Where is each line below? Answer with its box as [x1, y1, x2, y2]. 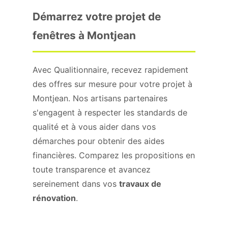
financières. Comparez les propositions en [33, 150, 195, 160]
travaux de [119, 179, 161, 189]
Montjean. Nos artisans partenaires [33, 93, 167, 103]
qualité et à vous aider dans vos [33, 122, 156, 132]
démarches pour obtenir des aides [33, 136, 164, 146]
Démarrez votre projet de [33, 10, 161, 23]
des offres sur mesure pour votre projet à [33, 79, 192, 89]
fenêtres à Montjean [33, 29, 136, 42]
